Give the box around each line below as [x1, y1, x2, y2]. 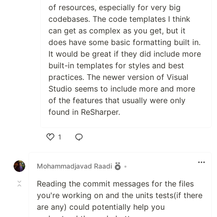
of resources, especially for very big [48, 2, 181, 12]
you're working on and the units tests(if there [37, 190, 202, 200]
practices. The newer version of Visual [48, 72, 188, 82]
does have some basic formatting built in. [48, 37, 201, 47]
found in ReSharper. [48, 107, 120, 117]
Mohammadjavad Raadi [37, 162, 112, 170]
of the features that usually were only [48, 95, 186, 105]
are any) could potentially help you [37, 201, 165, 212]
